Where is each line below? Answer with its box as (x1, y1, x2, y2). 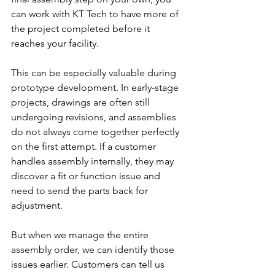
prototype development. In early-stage (11, 81, 181, 93)
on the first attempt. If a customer (11, 140, 158, 152)
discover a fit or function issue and (11, 169, 163, 182)
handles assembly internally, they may (11, 155, 176, 167)
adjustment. (11, 199, 63, 211)
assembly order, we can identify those (11, 243, 177, 255)
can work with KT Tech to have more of (11, 7, 181, 20)
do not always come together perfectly (11, 125, 182, 137)
